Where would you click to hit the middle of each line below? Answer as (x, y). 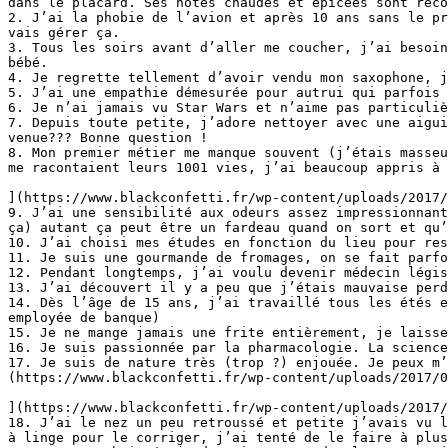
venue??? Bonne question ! (108, 137)
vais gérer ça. (64, 32)
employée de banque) (84, 317)
